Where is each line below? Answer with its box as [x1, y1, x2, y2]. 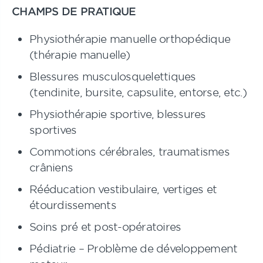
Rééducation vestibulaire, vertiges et [29, 183, 217, 195]
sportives [29, 123, 77, 136]
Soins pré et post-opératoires [29, 220, 181, 233]
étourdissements [29, 198, 116, 211]
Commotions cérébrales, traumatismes [29, 145, 230, 158]
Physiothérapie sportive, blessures [29, 107, 206, 120]
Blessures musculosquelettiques [29, 70, 196, 83]
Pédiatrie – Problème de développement [29, 242, 238, 255]
